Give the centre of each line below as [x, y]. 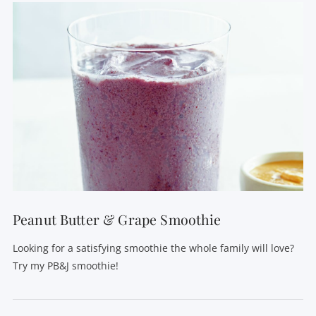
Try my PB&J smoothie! [65, 266]
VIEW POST [158, 150]
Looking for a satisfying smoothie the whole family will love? [153, 248]
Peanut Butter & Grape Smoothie [117, 219]
